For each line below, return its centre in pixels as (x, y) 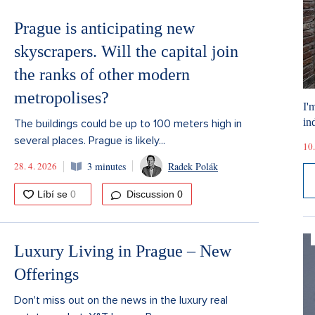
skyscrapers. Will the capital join (126, 52)
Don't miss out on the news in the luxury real (121, 301)
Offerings (46, 275)
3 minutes (107, 166)
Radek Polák (193, 166)
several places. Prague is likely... (90, 141)
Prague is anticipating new (104, 28)
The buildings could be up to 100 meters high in (128, 124)
